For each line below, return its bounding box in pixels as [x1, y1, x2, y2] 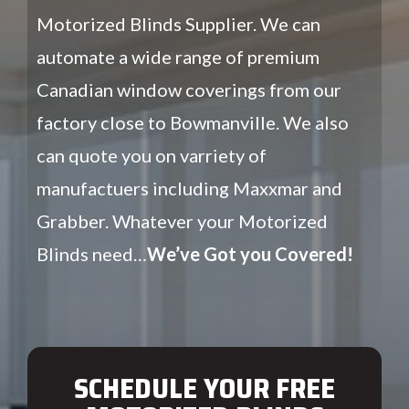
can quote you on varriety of [37, 143, 267, 166]
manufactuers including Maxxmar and [37, 176, 342, 199]
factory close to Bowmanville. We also [37, 110, 349, 133]
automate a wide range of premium [37, 45, 320, 68]
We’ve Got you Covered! [147, 242, 353, 265]
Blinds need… [37, 242, 147, 265]
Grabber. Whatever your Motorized [37, 209, 328, 232]
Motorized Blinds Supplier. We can [37, 12, 320, 35]
